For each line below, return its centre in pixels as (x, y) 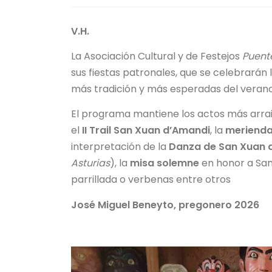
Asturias (90, 163)
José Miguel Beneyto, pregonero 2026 (165, 205)
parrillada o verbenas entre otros (151, 180)
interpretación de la (120, 147)
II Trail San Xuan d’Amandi (146, 131)
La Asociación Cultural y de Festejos (157, 56)
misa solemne (165, 163)
